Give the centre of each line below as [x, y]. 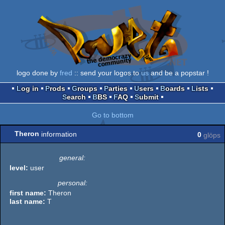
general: [72, 157]
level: [19, 167]
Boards [175, 88]
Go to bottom [113, 115]
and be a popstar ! [179, 73]
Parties [118, 88]
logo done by [38, 73]
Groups [87, 88]
